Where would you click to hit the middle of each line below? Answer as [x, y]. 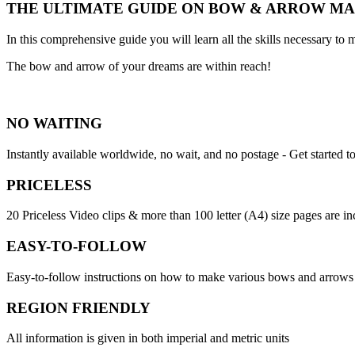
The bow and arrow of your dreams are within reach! [139, 66]
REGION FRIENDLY [78, 307]
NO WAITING [54, 124]
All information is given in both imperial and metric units [148, 338]
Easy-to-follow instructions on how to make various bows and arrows [180, 277]
